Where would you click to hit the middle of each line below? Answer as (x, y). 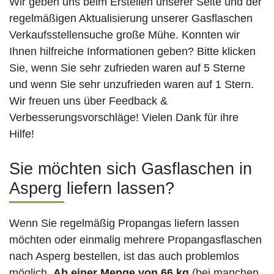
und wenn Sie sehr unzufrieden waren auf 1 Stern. (131, 85)
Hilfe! (22, 134)
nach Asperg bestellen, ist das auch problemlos (124, 257)
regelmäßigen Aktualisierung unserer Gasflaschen (131, 19)
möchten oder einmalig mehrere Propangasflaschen (135, 240)
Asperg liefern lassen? (92, 189)
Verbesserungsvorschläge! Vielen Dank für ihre (124, 118)
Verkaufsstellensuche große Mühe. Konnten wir (124, 35)
